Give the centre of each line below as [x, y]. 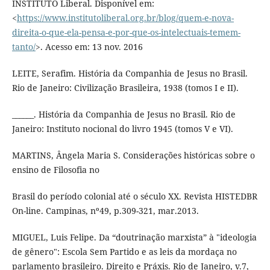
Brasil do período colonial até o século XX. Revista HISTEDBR [134, 196]
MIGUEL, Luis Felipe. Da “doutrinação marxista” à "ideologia [134, 237]
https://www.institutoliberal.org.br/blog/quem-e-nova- [125, 17]
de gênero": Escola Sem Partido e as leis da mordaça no [124, 251]
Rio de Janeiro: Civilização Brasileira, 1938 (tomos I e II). [125, 87]
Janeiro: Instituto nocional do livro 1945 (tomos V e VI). [122, 128]
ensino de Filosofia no [55, 169]
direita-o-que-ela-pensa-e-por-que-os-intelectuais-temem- [126, 32]
